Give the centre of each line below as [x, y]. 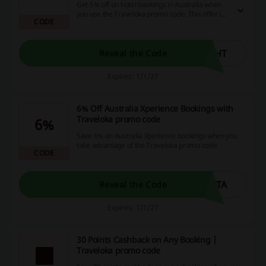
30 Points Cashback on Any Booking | [147, 240]
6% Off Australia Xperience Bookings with [155, 108]
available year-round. [110, 23]
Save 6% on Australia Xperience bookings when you [157, 135]
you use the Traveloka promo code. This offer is [151, 14]
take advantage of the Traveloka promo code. [148, 145]
